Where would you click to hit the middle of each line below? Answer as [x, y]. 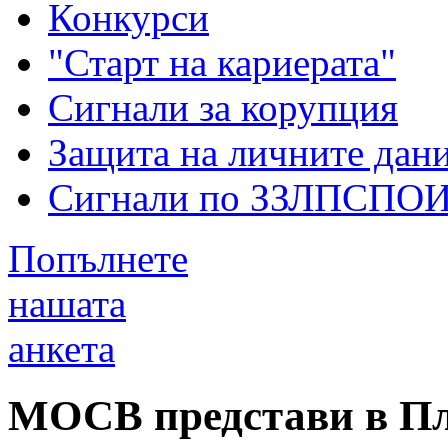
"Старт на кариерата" [222, 62]
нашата [67, 303]
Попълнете [98, 258]
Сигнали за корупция [223, 107]
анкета [61, 348]
